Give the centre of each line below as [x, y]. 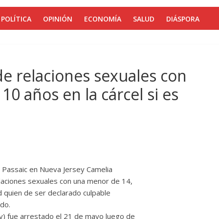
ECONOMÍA [103, 19]
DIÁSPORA [183, 19]
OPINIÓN [58, 19]
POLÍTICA [16, 19]
